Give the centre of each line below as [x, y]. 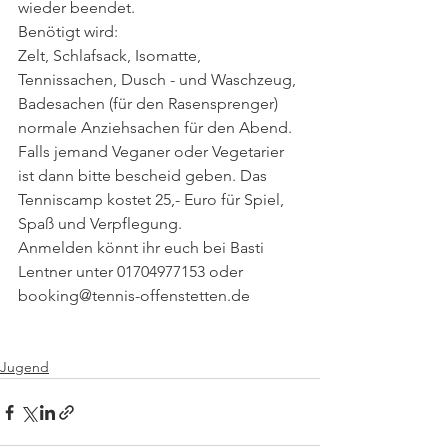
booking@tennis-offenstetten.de [134, 296]
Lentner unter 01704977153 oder [132, 272]
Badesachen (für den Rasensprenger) [150, 104]
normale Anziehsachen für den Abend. [157, 128]
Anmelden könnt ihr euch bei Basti [143, 248]
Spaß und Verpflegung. [100, 224]
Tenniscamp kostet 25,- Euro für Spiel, [153, 200]
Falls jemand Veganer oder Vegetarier [153, 152]
